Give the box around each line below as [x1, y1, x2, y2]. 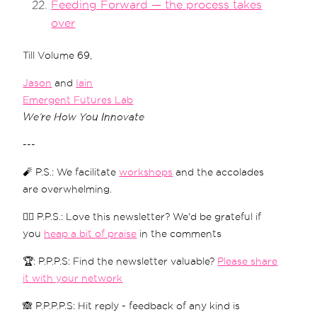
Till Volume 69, [23, 50, 93, 62]
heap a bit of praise [44, 228, 137, 240]
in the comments [137, 228, 222, 240]
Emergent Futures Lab [23, 94, 134, 106]
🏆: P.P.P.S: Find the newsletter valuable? [23, 255, 218, 267]
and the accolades [173, 166, 265, 178]
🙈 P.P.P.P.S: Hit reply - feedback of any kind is [23, 300, 241, 312]
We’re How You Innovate [23, 111, 145, 123]
